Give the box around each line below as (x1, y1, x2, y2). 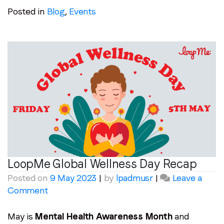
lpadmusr (115, 172, 153, 183)
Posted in (7, 5, 47, 16)
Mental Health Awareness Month (32, 210, 175, 221)
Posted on (7, 172, 50, 183)
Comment (7, 184, 48, 195)
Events (69, 5, 96, 16)
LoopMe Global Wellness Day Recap (7, 156, 197, 171)
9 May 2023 (49, 172, 97, 183)
